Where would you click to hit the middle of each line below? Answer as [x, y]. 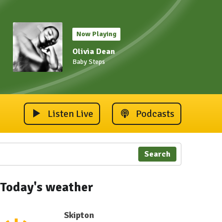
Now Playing [96, 34]
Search [157, 154]
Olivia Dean [94, 52]
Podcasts [155, 113]
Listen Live [70, 113]
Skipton [79, 215]
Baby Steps [89, 62]
